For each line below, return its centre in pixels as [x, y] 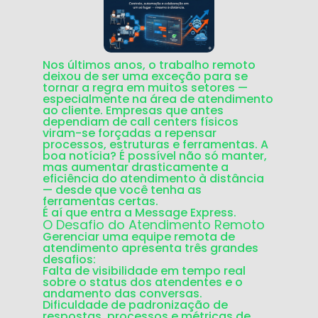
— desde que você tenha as [122, 190]
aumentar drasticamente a [150, 168]
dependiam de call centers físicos [141, 122]
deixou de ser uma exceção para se [145, 77]
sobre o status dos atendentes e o [143, 283]
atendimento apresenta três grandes [150, 248]
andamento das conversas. [122, 294]
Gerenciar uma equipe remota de [139, 237]
